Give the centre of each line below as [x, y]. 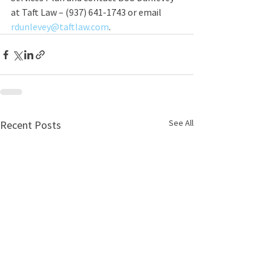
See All [181, 123]
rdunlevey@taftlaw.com [60, 27]
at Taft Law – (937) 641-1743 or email [87, 12]
